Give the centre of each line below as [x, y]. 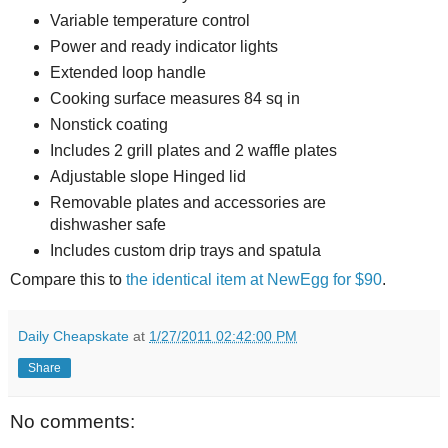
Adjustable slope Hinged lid [147, 176]
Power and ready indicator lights [163, 47]
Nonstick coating [108, 124]
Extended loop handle [127, 73]
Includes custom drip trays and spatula [185, 250]
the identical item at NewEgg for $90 [254, 279]
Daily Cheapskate [73, 335]
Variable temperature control [149, 21]
